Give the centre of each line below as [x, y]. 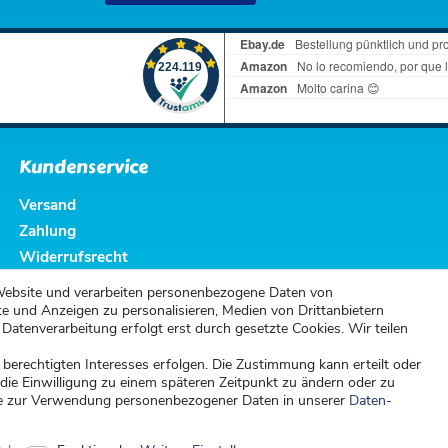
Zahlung [47, 231]
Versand [47, 205]
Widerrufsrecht [73, 257]
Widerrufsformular [85, 283]
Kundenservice [83, 168]
